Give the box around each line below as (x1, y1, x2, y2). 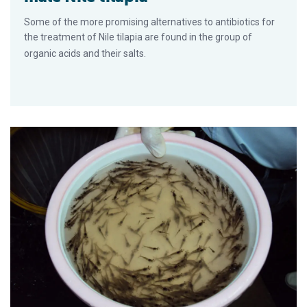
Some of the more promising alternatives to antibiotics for (24, 16, 275, 27)
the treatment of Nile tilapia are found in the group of (24, 31, 252, 42)
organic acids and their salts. (24, 47, 146, 59)
